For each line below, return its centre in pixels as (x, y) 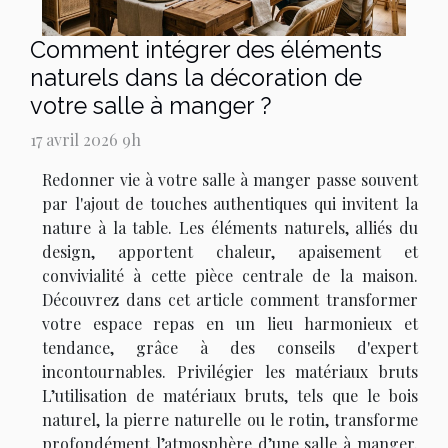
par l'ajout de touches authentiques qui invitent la (230, 204)
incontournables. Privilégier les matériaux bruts (230, 372)
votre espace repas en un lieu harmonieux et (230, 324)
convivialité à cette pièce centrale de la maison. (230, 276)
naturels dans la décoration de (196, 78)
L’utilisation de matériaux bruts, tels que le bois (230, 396)
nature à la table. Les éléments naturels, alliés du (230, 228)
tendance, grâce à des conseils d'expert (230, 348)
